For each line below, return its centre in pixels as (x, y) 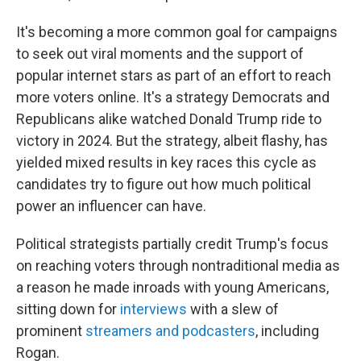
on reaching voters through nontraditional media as (178, 266)
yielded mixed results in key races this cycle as (166, 162)
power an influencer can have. (111, 206)
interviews (154, 309)
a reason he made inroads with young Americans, (172, 287)
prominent (51, 331)
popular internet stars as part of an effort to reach (174, 75)
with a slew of (233, 309)
